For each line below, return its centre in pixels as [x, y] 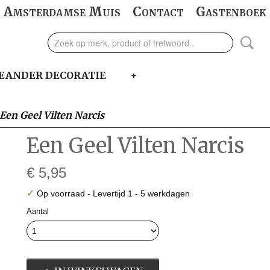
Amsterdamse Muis [62, 12]
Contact [158, 12]
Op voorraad [61, 193]
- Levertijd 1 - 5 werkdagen [139, 193]
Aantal [38, 211]
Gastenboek [231, 12]
